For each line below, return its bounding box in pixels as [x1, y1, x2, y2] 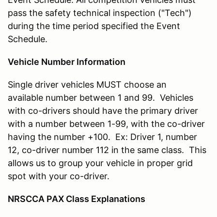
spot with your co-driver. [8, 171, 114, 182]
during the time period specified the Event [8, 21, 180, 31]
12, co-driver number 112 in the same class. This [8, 145, 206, 155]
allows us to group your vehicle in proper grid [8, 158, 193, 169]
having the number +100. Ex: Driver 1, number [8, 132, 197, 142]
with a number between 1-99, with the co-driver [8, 119, 205, 129]
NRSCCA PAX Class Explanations [8, 194, 145, 204]
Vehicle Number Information [8, 57, 125, 67]
